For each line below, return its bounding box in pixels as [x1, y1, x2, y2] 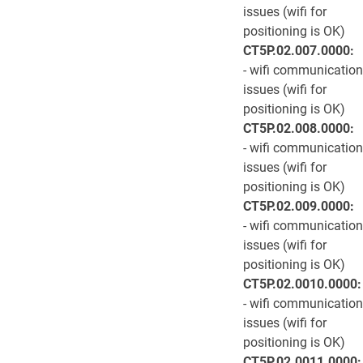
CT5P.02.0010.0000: [243, 276, 361, 292]
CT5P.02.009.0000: [243, 199, 354, 214]
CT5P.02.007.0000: [243, 43, 354, 58]
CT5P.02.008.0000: [243, 121, 354, 136]
